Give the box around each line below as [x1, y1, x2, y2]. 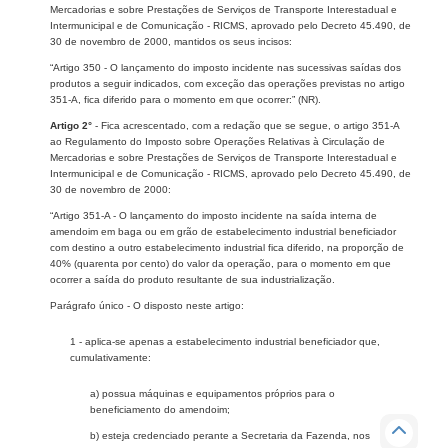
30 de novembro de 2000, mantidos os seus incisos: [50, 35, 292, 47]
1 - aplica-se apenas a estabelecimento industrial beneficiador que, [70, 335, 380, 347]
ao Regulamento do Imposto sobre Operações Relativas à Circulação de [50, 135, 385, 147]
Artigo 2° [50, 119, 95, 131]
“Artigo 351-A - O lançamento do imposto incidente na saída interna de [50, 209, 377, 221]
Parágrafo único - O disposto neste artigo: [50, 299, 244, 311]
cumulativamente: [70, 351, 151, 363]
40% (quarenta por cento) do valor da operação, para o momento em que [50, 257, 391, 269]
